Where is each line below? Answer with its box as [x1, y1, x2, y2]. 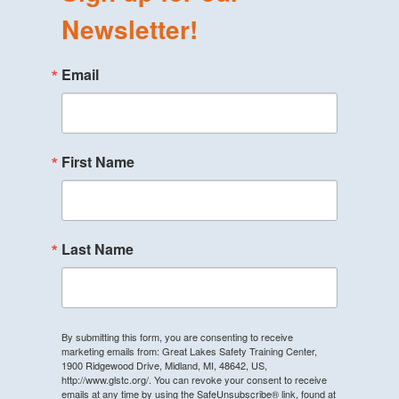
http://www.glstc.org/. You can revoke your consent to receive [61, 372, 327, 387]
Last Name [61, 239, 134, 260]
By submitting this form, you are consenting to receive [61, 330, 293, 345]
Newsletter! [61, 11, 198, 48]
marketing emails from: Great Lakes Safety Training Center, [61, 344, 317, 359]
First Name [61, 151, 134, 173]
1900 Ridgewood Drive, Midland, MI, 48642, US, [61, 358, 267, 373]
